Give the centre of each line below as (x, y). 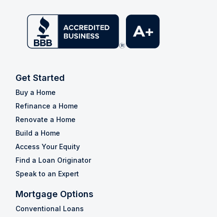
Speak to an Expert (47, 173)
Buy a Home (36, 92)
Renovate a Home (46, 119)
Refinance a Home (47, 106)
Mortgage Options (54, 194)
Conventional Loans (50, 208)
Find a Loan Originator (53, 160)
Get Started (40, 77)
